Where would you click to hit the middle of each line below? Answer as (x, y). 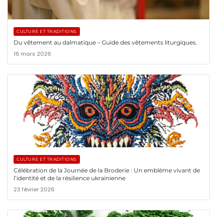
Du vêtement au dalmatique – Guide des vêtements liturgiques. (105, 42)
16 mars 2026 (32, 54)
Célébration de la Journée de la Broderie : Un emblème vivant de (107, 170)
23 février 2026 (34, 189)
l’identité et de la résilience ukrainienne (70, 178)
